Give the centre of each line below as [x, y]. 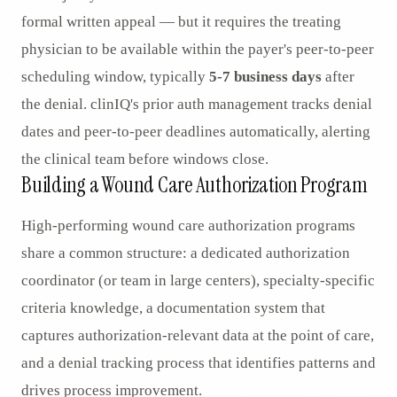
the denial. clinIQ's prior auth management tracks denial [197, 105]
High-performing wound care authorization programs [188, 226]
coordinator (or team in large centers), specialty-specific [198, 281]
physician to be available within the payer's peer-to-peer [198, 50]
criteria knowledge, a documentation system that [173, 308]
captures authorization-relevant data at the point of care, [198, 336]
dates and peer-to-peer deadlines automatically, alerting [196, 132]
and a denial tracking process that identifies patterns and [198, 363]
